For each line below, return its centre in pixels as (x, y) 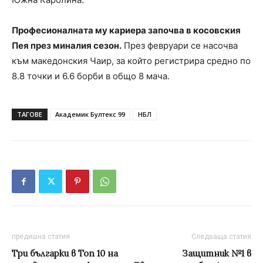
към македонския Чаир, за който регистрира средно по (131, 61)
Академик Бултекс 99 (90, 114)
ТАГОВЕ (30, 114)
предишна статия (41, 237)
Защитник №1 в (217, 254)
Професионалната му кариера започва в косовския (126, 31)
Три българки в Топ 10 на (65, 254)
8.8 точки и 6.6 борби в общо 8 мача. (91, 76)
